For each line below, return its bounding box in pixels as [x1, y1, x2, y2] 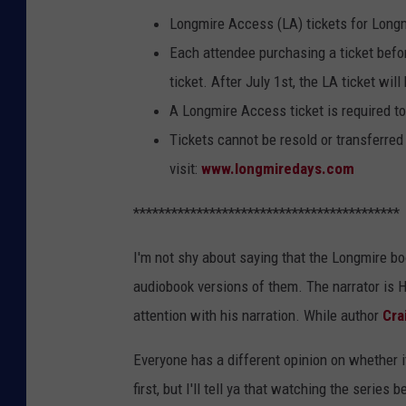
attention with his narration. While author [133, 305, 382, 324]
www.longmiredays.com [201, 159, 354, 178]
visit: [169, 159, 201, 178]
